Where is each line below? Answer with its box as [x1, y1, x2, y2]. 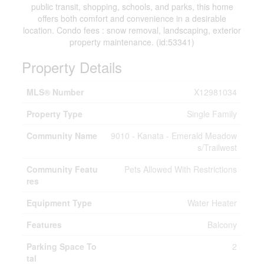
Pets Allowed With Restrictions [124, 163, 237, 175]
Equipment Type [27, 197, 93, 209]
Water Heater [187, 197, 237, 209]
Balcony [207, 219, 237, 230]
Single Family [187, 108, 237, 120]
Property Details [22, 57, 123, 77]
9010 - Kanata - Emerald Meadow [111, 130, 237, 141]
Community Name [27, 130, 98, 141]
